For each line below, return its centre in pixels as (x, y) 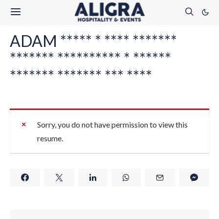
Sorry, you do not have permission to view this (112, 124)
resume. (50, 138)
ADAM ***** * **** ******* (93, 41)
